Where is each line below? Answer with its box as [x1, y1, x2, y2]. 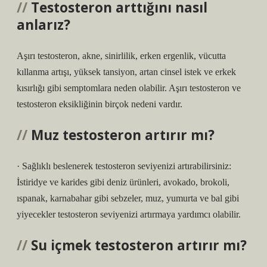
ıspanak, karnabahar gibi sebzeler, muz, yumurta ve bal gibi [17, 193, 239, 203]
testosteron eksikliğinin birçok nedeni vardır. [17, 99, 182, 109]
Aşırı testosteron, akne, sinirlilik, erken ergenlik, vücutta [17, 51, 226, 61]
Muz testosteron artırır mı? [31, 126, 215, 144]
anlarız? [17, 15, 70, 34]
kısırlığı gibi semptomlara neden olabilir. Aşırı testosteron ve [17, 83, 241, 93]
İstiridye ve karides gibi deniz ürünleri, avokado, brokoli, [17, 177, 229, 187]
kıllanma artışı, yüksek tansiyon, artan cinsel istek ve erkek [17, 67, 236, 77]
